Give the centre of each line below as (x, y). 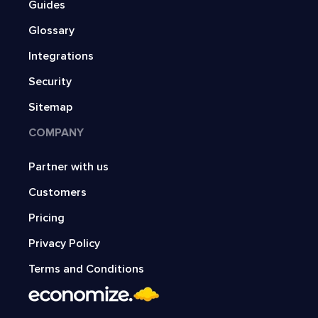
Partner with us (68, 167)
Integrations (61, 56)
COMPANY (56, 133)
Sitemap (50, 108)
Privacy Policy (64, 244)
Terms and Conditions (86, 269)
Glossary (51, 31)
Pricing (46, 218)
